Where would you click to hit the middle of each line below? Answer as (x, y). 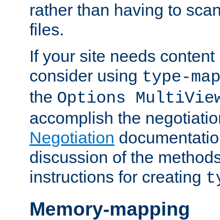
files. (47, 29)
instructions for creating (118, 177)
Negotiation (72, 137)
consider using (86, 75)
